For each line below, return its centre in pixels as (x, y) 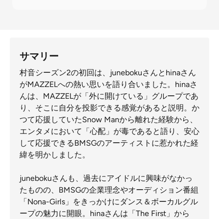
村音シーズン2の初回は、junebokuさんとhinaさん (108, 73)
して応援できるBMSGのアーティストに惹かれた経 (109, 143)
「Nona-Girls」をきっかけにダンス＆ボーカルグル (109, 202)
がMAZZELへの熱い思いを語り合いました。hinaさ (109, 84)
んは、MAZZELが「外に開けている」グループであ (109, 96)
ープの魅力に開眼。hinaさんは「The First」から (105, 213)
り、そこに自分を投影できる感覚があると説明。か (109, 108)
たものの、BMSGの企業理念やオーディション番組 (109, 190)
